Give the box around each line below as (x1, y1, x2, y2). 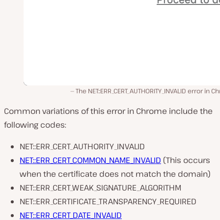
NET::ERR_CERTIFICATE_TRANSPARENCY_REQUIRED (20, 195, 196, 207)
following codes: (4, 119, 66, 130)
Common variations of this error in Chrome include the (4, 105, 213, 116)
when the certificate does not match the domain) (20, 168, 211, 179)
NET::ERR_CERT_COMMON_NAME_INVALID (20, 154, 161, 165)
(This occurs (161, 154, 210, 165)
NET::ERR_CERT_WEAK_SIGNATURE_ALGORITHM (20, 182, 181, 193)
